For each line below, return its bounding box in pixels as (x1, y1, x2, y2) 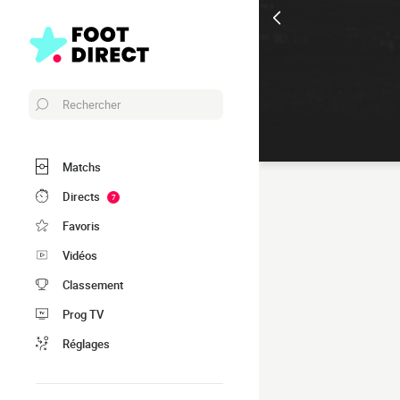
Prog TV (62, 305, 104, 322)
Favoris (62, 217, 100, 234)
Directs (62, 187, 100, 204)
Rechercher (62, 96, 121, 112)
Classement (62, 276, 123, 293)
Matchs (62, 158, 101, 175)
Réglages (62, 335, 110, 352)
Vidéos (62, 246, 97, 263)
